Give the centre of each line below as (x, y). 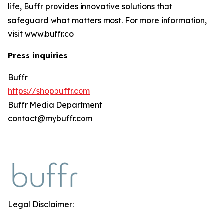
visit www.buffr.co (42, 34)
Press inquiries (38, 55)
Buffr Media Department (55, 105)
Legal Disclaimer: (41, 204)
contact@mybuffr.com (51, 118)
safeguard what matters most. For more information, (107, 20)
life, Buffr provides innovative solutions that (90, 6)
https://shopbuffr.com (49, 91)
